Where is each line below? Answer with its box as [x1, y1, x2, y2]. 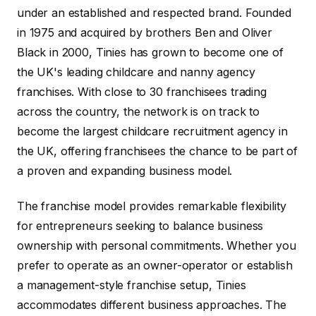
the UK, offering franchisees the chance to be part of [17, 143, 298, 158]
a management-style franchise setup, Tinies [17, 277, 246, 292]
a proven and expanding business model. [17, 163, 233, 178]
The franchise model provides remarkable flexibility [17, 198, 286, 213]
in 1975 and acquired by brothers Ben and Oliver [17, 25, 272, 39]
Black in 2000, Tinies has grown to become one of [17, 44, 284, 59]
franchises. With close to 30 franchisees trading [17, 84, 267, 99]
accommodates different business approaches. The [17, 297, 286, 312]
